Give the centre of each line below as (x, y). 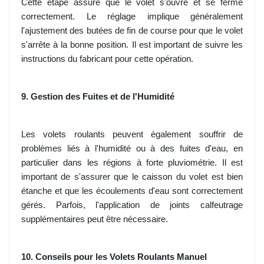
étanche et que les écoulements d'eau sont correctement (132, 191)
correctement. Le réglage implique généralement (132, 17)
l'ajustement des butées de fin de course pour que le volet (132, 31)
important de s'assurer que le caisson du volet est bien (132, 177)
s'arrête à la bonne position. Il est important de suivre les (132, 45)
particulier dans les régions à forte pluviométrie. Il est (132, 163)
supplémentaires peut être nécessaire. (95, 220)
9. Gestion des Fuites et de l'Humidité (98, 97)
